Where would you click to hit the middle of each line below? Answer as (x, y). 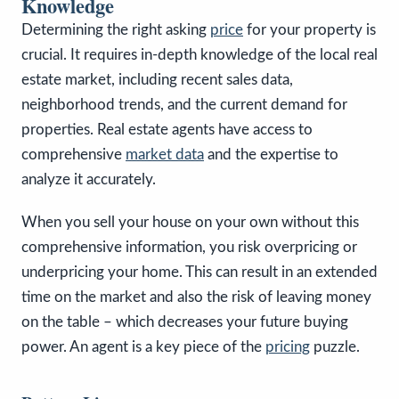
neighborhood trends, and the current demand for (184, 104)
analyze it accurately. (89, 179)
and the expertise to (271, 154)
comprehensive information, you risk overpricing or (189, 247)
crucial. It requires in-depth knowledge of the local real (199, 54)
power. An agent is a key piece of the (143, 346)
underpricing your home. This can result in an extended (199, 272)
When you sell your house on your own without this (190, 222)
